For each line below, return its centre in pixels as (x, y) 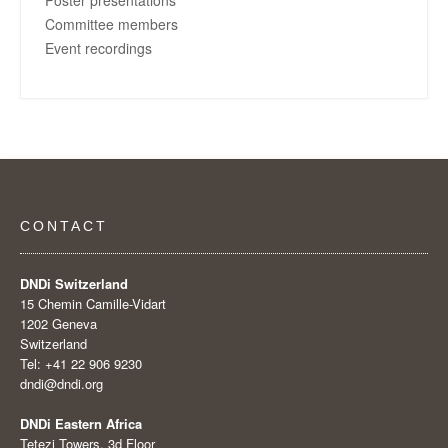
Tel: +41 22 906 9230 (81, 363)
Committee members (111, 23)
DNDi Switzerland (74, 283)
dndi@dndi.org (61, 383)
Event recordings (98, 47)
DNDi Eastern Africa (81, 423)
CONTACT (64, 225)
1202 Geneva (58, 323)
